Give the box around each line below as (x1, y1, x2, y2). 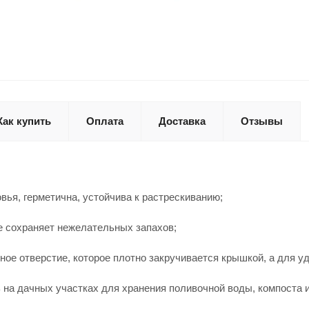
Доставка (159, 115, 206, 127)
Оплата (86, 115, 123, 127)
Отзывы (241, 115, 283, 127)
